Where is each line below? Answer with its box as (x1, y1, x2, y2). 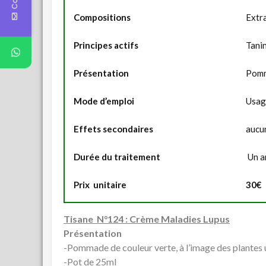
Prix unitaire (74, 179, 126, 191)
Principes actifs (74, 40, 138, 51)
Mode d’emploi (74, 96, 134, 107)
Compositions (74, 12, 131, 23)
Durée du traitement (74, 151, 160, 163)
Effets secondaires (74, 123, 153, 135)
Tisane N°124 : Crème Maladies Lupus (64, 213, 230, 225)
